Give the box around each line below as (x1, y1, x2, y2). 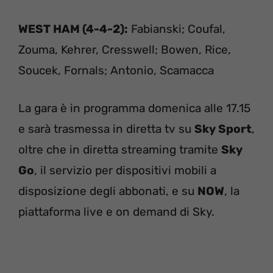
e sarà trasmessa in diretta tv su (18, 122, 194, 136)
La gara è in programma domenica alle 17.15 (18, 101, 250, 116)
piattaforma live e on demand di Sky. (18, 205, 214, 219)
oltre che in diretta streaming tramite (18, 143, 221, 157)
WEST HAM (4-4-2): (18, 21, 128, 36)
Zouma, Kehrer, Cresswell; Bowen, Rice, (18, 42, 231, 57)
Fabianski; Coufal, (128, 21, 225, 36)
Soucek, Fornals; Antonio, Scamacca (18, 63, 214, 77)
